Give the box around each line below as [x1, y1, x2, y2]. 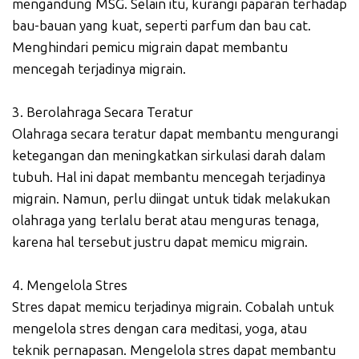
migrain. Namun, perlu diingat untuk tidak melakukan [12, 191, 330, 208]
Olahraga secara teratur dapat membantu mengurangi [12, 126, 338, 143]
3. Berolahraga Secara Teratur [12, 104, 193, 121]
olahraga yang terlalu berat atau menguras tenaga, [12, 212, 319, 229]
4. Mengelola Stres [12, 277, 127, 294]
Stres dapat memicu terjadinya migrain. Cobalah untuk [12, 299, 334, 316]
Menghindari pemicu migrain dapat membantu [12, 39, 288, 56]
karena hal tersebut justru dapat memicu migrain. [12, 234, 308, 251]
